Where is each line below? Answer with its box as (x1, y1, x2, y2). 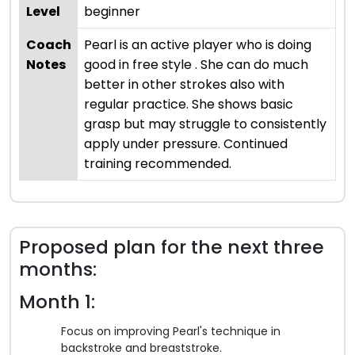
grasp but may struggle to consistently (84, 114, 326, 133)
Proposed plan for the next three (19, 233, 324, 260)
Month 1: (19, 288, 95, 315)
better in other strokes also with (84, 74, 284, 94)
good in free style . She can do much (84, 55, 308, 74)
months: (19, 255, 97, 282)
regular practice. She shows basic (84, 94, 293, 113)
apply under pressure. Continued (84, 134, 288, 153)
